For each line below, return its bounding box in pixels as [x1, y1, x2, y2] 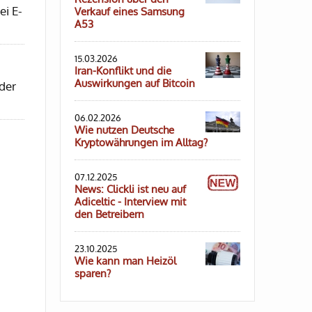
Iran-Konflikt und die [75, 64, 171, 78]
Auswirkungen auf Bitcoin [75, 77, 195, 91]
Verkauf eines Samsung [75, 5, 185, 19]
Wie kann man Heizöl [75, 254, 176, 268]
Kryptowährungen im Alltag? [75, 136, 208, 150]
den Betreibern [75, 208, 144, 221]
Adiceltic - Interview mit [75, 195, 186, 209]
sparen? [75, 267, 111, 281]
